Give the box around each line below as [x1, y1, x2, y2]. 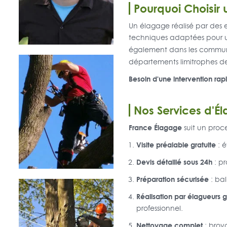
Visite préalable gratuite [136, 139, 216, 150]
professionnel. [136, 203, 183, 214]
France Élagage [128, 122, 182, 133]
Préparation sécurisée [136, 174, 209, 185]
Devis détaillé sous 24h [136, 157, 212, 168]
